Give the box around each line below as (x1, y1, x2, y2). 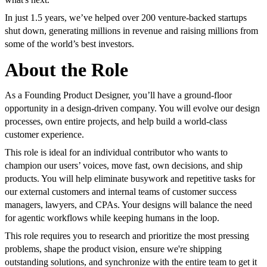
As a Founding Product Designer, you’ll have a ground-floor (5, 90, 232, 101)
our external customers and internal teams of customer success (5, 187, 237, 197)
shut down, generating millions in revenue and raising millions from (5, 26, 258, 36)
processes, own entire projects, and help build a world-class (5, 116, 227, 127)
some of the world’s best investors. (5, 39, 134, 49)
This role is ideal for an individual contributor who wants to (5, 147, 228, 158)
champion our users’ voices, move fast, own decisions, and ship (5, 160, 243, 171)
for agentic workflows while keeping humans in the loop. (5, 213, 219, 223)
